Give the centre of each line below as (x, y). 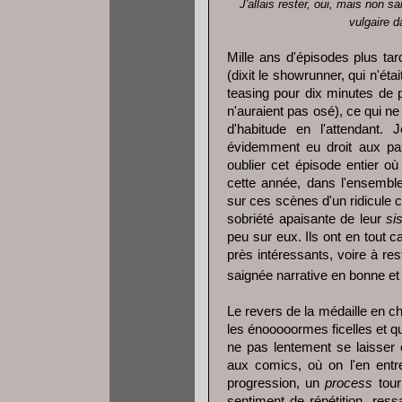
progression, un (276, 384)
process (349, 384)
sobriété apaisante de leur (307, 219)
